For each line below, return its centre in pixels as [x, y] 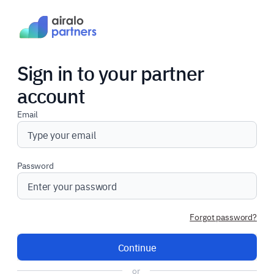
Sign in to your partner [110, 72]
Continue [137, 247]
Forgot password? [223, 217]
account [51, 95]
